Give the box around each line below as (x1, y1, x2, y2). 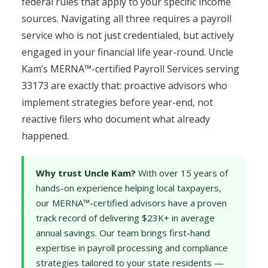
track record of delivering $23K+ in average (36, 212, 215, 224)
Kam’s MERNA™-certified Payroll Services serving (22, 62, 239, 75)
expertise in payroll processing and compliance (36, 242, 228, 254)
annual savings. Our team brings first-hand (36, 227, 210, 239)
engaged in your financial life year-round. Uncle (22, 45, 233, 59)
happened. (22, 129, 69, 142)
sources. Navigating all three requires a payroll (22, 12, 232, 25)
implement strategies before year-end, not (22, 96, 213, 109)
